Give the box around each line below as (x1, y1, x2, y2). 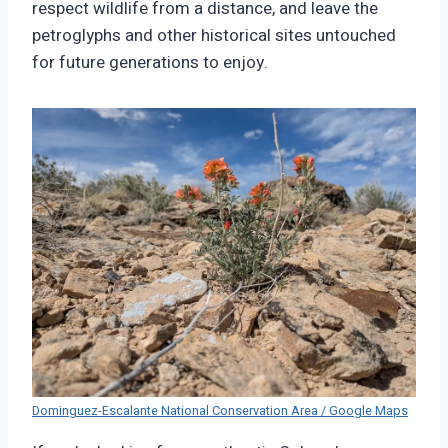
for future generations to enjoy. (32, 50, 268, 76)
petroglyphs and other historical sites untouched (32, 23, 396, 49)
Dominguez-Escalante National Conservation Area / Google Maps (32, 401, 408, 420)
